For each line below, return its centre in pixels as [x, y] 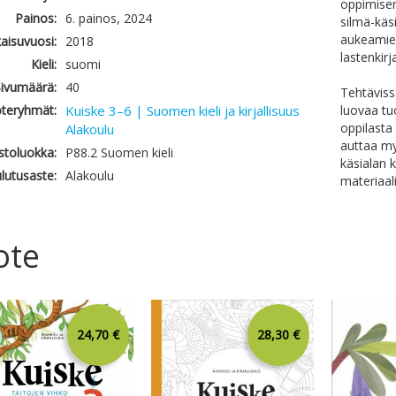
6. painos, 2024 [108, 18]
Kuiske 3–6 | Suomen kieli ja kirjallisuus [182, 110]
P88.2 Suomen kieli [119, 152]
